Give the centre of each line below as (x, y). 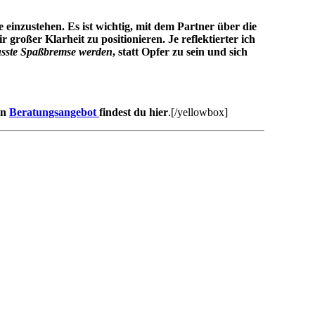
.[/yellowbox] (198, 112)
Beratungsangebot (54, 112)
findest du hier (134, 112)
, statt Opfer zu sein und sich (180, 51)
